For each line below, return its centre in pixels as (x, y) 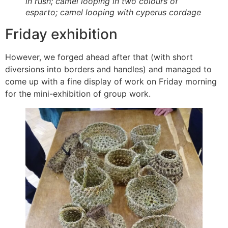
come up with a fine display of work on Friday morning (111, 82)
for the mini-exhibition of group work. (78, 94)
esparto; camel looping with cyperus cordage (113, 12)
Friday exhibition (61, 34)
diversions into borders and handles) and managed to (108, 69)
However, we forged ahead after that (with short (99, 57)
